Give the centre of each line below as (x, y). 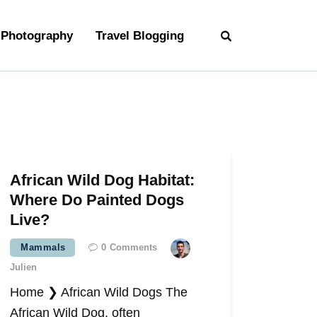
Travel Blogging (139, 35)
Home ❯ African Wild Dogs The (99, 293)
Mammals (43, 248)
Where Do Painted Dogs (97, 200)
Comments (133, 248)
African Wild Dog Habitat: (103, 180)
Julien (24, 267)
